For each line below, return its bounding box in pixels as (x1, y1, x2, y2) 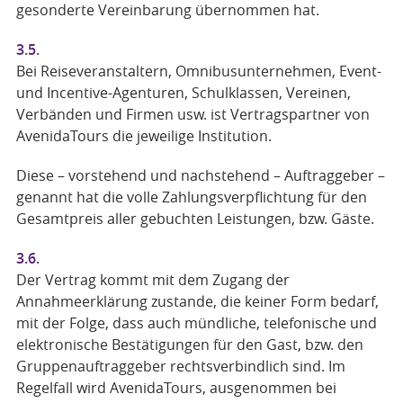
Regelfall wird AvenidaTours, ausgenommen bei (15, 378, 336, 398)
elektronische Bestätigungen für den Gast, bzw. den (15, 335, 363, 354)
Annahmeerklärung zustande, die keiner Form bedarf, (15, 291, 379, 311)
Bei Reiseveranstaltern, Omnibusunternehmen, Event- (15, 61, 381, 81)
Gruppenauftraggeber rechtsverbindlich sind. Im (15, 356, 345, 376)
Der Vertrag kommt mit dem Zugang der (15, 270, 290, 290)
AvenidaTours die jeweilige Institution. (15, 126, 272, 146)
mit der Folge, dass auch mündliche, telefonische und (15, 313, 377, 333)
